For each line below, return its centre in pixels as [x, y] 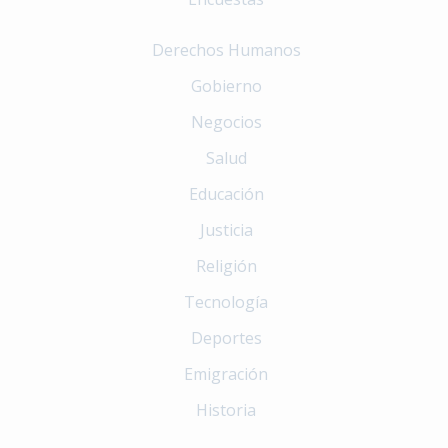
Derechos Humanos [226, 49]
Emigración [226, 373]
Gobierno [226, 85]
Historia [226, 409]
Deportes [226, 337]
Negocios [226, 121]
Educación [226, 193]
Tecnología [226, 301]
